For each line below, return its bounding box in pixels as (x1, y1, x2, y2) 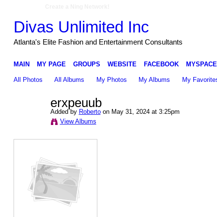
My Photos (96, 76, 127, 83)
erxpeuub (50, 95, 102, 110)
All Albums (54, 76, 85, 83)
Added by (50, 108, 79, 115)
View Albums (60, 117, 96, 125)
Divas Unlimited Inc (13, 17, 149, 36)
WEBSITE (107, 60, 137, 68)
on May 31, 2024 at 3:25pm (100, 108, 180, 115)
